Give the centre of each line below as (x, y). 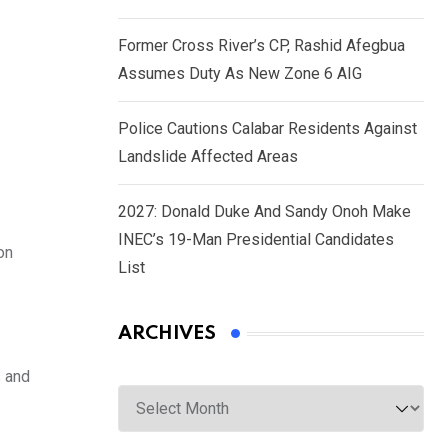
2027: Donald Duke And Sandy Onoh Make (264, 212)
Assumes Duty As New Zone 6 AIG (240, 74)
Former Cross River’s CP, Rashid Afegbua (261, 46)
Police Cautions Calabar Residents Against (267, 129)
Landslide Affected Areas (208, 157)
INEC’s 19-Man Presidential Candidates (256, 240)
